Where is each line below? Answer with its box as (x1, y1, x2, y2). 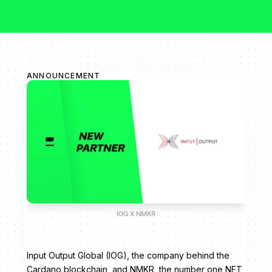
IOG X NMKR (117, 210, 155, 218)
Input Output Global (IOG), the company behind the (27, 250, 229, 261)
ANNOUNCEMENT (27, 71, 101, 80)
